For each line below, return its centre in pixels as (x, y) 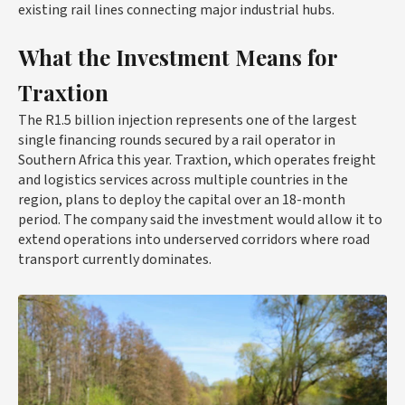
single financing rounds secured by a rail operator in (177, 140)
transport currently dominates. (115, 259)
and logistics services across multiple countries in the (183, 180)
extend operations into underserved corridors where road (194, 240)
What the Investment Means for (178, 57)
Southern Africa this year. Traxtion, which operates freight (197, 160)
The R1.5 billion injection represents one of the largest (188, 120)
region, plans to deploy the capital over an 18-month (182, 200)
